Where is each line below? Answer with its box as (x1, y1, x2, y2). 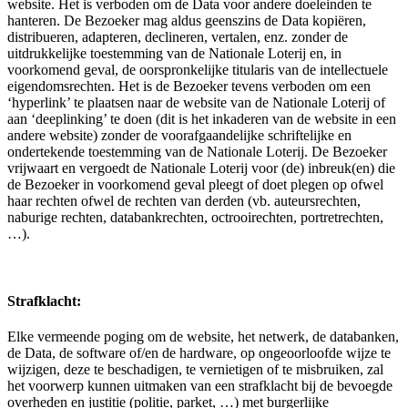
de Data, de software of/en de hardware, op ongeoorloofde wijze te (7, 344, 391, 361)
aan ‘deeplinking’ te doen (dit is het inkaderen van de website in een (7, 111, 396, 127)
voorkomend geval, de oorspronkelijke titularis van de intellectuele (7, 62, 388, 78)
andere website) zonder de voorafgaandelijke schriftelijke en (7, 127, 352, 144)
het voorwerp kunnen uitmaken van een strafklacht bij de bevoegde (7, 377, 393, 393)
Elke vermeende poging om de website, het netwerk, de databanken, (7, 328, 399, 344)
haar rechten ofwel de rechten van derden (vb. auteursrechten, (7, 193, 361, 209)
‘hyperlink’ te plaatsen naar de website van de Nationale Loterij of (7, 95, 385, 111)
